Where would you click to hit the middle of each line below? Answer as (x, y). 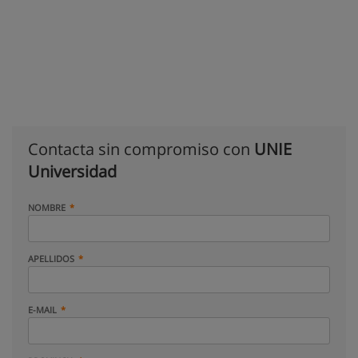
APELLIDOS (51, 259)
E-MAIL (42, 310)
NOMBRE (47, 207)
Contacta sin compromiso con (141, 149)
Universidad (72, 171)
